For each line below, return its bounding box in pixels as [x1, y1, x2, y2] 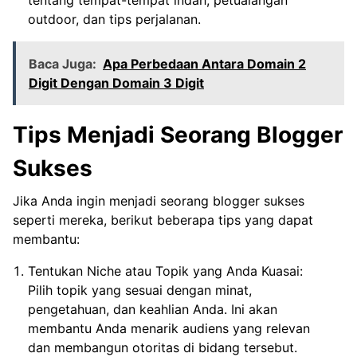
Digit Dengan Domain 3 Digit [29, 74, 204, 91]
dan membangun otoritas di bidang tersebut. [28, 339, 298, 355]
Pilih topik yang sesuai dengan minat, [28, 281, 253, 298]
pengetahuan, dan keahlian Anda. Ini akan [28, 300, 278, 317]
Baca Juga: [29, 55, 96, 72]
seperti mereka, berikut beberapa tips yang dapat [13, 211, 313, 228]
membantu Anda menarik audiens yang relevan [28, 320, 311, 336]
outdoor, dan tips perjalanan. [28, 10, 202, 27]
